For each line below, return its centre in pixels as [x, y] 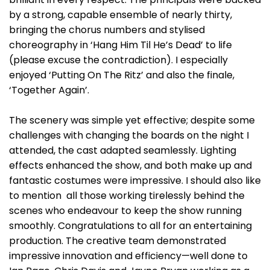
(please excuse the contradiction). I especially [118, 60]
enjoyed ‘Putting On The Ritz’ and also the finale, [122, 75]
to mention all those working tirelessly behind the [127, 196]
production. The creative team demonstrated [118, 241]
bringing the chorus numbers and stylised [107, 30]
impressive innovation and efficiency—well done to [128, 256]
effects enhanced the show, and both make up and [130, 165]
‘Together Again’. [49, 90]
